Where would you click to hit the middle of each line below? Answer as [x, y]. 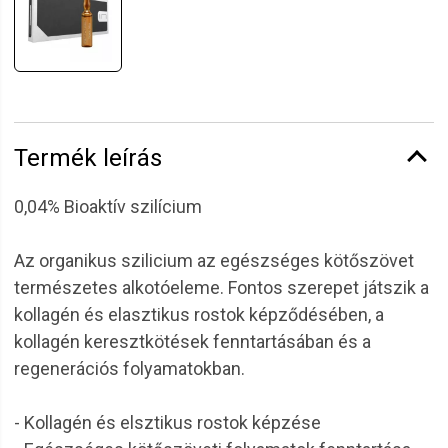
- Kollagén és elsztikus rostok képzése [167, 422]
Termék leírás [88, 158]
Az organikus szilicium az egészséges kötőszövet [214, 260]
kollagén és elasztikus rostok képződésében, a [199, 314]
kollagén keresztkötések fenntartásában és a [192, 341]
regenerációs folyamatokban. [129, 368]
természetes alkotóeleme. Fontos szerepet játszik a [221, 287]
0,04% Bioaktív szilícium [108, 206]
